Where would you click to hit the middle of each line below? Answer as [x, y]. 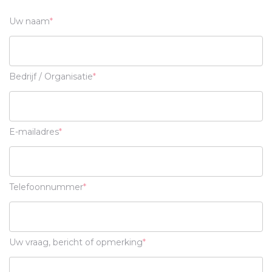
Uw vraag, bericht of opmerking [76, 242]
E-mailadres [34, 132]
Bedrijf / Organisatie [51, 76]
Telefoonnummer [46, 187]
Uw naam [29, 21]
